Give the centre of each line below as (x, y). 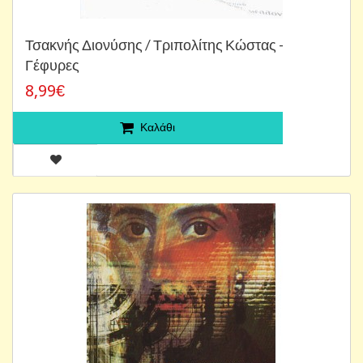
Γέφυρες (52, 64)
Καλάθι (158, 127)
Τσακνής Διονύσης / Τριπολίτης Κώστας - (154, 44)
